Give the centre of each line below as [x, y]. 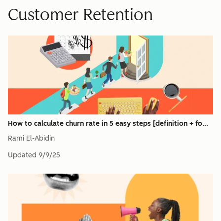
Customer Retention [80, 15]
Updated [22, 155]
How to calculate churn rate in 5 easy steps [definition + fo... [108, 124]
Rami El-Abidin [31, 138]
